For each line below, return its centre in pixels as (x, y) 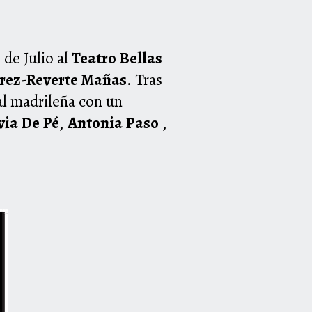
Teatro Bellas (117, 58)
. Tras (145, 80)
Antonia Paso (113, 123)
